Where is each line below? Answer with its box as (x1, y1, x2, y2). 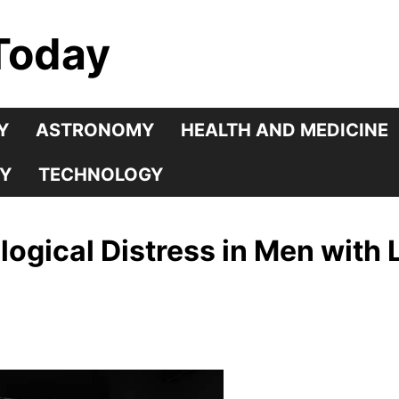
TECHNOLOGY (38, 164, 163, 185)
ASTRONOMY (36, 119, 154, 141)
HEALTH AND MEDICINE (181, 119, 388, 141)
